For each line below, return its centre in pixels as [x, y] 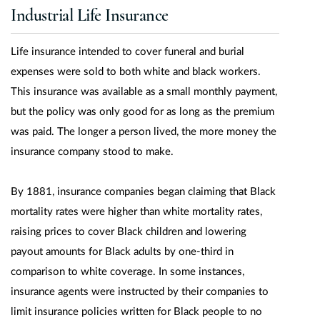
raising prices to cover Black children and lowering [129, 232]
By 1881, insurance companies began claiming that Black [143, 192]
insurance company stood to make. [92, 152]
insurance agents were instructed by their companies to [140, 292]
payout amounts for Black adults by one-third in [122, 252]
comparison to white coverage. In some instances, [127, 272]
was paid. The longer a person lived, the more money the [144, 132]
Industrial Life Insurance [90, 16]
